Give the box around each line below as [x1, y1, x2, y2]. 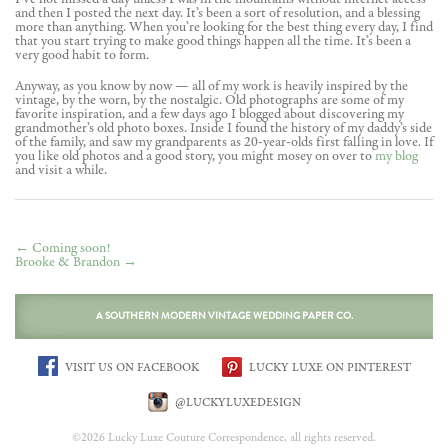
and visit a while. [15, 161, 107, 180]
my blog [375, 147, 418, 166]
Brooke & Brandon [15, 253, 123, 272]
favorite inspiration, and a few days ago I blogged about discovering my [15, 105, 404, 124]
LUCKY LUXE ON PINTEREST [245, 360, 411, 377]
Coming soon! [29, 239, 111, 258]
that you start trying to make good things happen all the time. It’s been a [15, 32, 411, 51]
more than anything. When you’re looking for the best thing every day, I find [15, 18, 433, 37]
